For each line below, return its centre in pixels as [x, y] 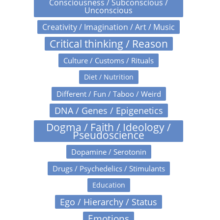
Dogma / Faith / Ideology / [109, 127]
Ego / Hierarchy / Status [109, 202]
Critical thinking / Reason [109, 43]
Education [109, 185]
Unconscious [109, 10]
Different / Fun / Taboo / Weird [109, 94]
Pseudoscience [109, 135]
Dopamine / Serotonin [109, 151]
